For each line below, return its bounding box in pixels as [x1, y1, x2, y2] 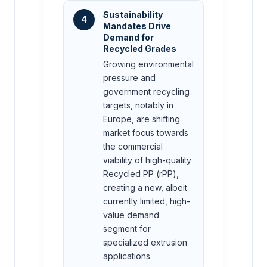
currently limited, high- [103, 195, 190, 206]
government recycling [103, 86, 190, 97]
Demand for [103, 32, 154, 42]
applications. [103, 250, 152, 261]
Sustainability [103, 9, 163, 20]
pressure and [103, 72, 156, 83]
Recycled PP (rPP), [103, 168, 179, 179]
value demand [103, 209, 159, 220]
